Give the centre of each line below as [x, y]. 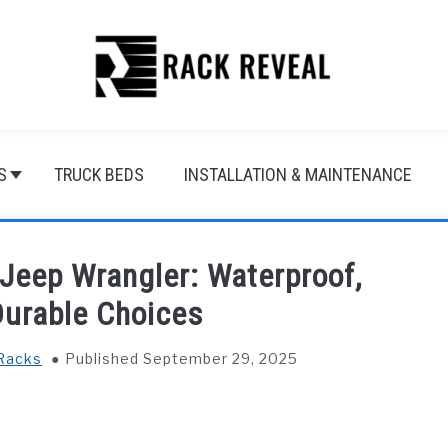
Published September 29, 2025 [181, 358]
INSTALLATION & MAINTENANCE [298, 174]
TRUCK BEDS [99, 174]
